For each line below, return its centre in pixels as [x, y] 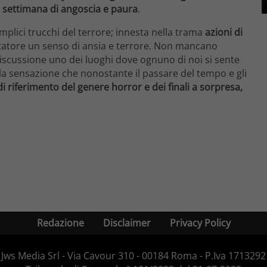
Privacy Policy [200, 223]
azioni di [224, 32]
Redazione [60, 223]
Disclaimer [127, 223]
